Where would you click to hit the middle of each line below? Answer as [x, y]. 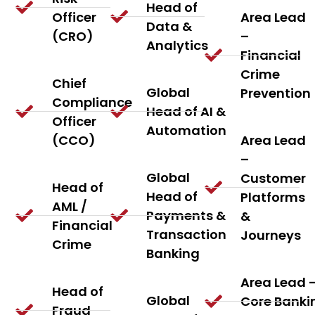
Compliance [92, 102]
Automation [187, 130]
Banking [173, 253]
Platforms [273, 197]
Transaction [187, 234]
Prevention [276, 93]
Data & [169, 26]
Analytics [178, 45]
